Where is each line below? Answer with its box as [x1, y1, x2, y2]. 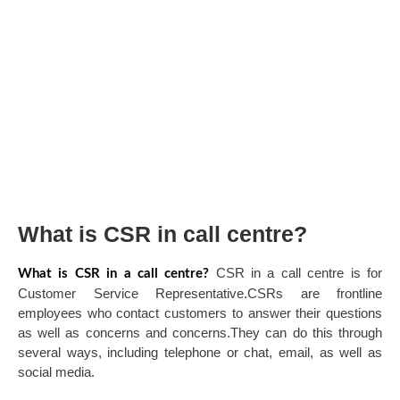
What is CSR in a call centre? [18, 267, 216, 281]
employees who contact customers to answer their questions [18, 305, 382, 321]
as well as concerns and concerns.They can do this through [18, 325, 382, 341]
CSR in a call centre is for [215, 265, 383, 281]
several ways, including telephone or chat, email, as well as [18, 345, 382, 361]
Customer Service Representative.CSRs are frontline [18, 286, 382, 302]
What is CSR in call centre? [18, 221, 307, 247]
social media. [18, 364, 95, 380]
